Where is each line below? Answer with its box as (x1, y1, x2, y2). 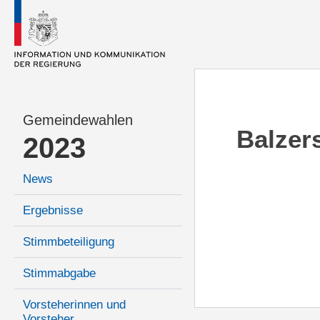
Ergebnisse (23, 204, 83, 218)
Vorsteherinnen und (23, 298, 126, 312)
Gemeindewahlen (23, 112, 133, 129)
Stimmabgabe (23, 266, 96, 281)
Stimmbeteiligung (23, 235, 114, 249)
